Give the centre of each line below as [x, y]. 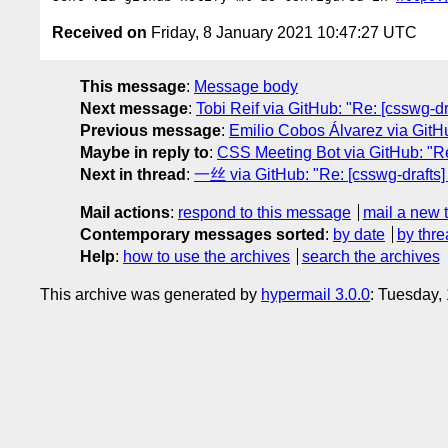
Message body [246, 86]
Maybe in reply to [144, 152]
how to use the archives [206, 256]
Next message [134, 108]
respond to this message [264, 212]
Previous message [150, 130]
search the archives [370, 256]
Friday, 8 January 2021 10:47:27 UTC [282, 32]
